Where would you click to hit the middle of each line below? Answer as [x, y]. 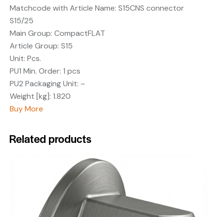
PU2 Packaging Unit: [44, 84]
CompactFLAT [79, 33]
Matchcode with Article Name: [63, 8]
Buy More [26, 109]
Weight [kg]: [30, 96]
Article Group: [34, 46]
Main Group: [31, 33]
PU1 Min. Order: [35, 71]
